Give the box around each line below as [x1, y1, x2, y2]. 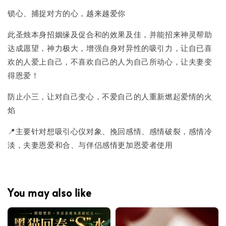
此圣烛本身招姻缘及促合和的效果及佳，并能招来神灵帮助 [8, 29, 212, 40]
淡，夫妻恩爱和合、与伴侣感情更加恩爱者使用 [8, 139, 173, 150]
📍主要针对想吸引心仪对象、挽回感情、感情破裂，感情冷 [8, 126, 212, 137]
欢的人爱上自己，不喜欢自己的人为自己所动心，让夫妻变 [8, 56, 212, 67]
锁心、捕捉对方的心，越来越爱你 [8, 8, 126, 19]
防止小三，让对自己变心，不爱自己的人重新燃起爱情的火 [8, 91, 212, 102]
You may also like [8, 185, 92, 200]
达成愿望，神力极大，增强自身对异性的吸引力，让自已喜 [8, 42, 212, 53]
